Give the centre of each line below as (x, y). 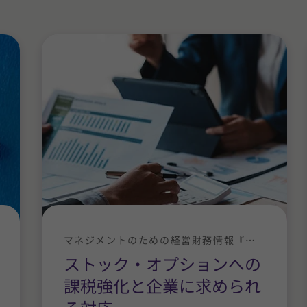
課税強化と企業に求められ (162, 285)
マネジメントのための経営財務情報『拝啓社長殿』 (250, 240)
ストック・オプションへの (162, 263)
